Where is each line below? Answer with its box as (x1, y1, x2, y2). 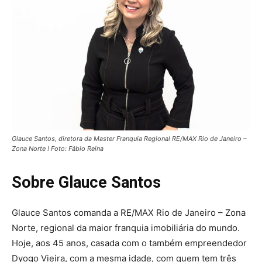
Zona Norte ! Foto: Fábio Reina (12, 144, 104, 153)
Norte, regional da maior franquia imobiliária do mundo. (12, 222, 240, 233)
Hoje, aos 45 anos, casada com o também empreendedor (12, 237, 247, 249)
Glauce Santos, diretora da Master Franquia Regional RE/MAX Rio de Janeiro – (12, 134, 247, 143)
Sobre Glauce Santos (12, 173, 161, 192)
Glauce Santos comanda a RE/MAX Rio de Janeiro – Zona (12, 206, 246, 218)
